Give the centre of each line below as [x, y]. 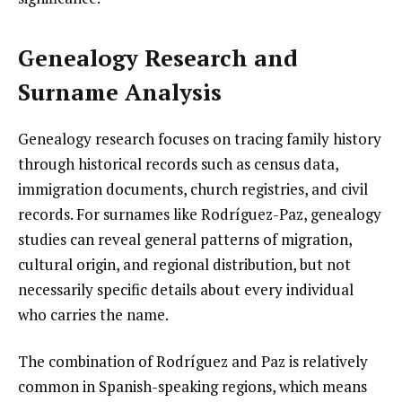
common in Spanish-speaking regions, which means [192, 386]
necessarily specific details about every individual [186, 290]
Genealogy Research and [158, 57]
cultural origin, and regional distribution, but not [184, 265]
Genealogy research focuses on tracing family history [200, 139]
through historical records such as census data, [178, 164]
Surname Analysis [120, 92]
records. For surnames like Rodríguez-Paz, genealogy [200, 214]
